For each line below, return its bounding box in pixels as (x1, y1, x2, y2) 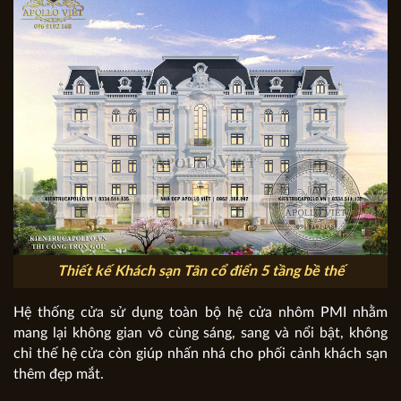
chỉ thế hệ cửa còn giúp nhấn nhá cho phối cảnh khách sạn (13, 346, 388, 361)
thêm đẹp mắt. (13, 366, 104, 381)
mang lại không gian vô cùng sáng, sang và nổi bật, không (13, 325, 388, 340)
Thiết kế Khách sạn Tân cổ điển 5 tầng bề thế (56, 263, 345, 278)
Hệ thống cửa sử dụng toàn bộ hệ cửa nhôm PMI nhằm (13, 304, 388, 320)
